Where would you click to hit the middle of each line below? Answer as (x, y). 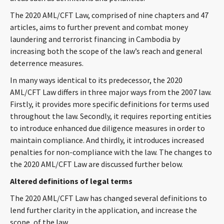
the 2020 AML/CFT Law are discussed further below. (96, 164)
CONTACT (110, 10)
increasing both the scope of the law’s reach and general (106, 51)
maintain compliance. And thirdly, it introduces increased (107, 140)
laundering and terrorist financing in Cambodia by (95, 39)
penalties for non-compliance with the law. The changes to (111, 152)
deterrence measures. (47, 63)
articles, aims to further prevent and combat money (99, 27)
